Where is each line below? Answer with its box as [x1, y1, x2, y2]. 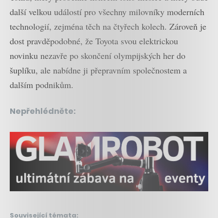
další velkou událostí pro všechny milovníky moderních [10, 6, 204, 18]
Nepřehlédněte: [10, 106, 76, 117]
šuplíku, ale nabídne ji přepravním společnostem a [10, 64, 187, 76]
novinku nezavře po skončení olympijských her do [10, 50, 185, 62]
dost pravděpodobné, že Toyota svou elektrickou [10, 35, 178, 47]
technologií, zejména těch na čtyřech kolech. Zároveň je [10, 20, 206, 33]
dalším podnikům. [10, 79, 73, 91]
